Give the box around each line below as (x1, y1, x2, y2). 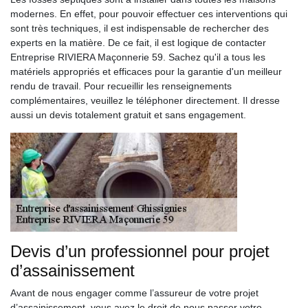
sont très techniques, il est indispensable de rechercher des (10, 23, 269, 34)
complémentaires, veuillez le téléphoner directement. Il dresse (10, 95, 280, 106)
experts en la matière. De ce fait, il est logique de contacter (10, 37, 266, 48)
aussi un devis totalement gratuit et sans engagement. (10, 109, 246, 120)
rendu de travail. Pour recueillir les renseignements (10, 80, 232, 91)
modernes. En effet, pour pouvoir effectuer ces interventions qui (10, 8, 287, 19)
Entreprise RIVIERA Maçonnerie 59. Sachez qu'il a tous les (10, 52, 265, 63)
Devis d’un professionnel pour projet (10, 242, 269, 261)
